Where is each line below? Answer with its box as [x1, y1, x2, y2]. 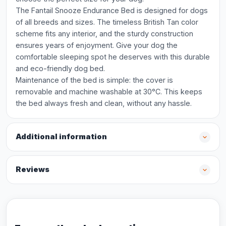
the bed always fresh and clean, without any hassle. [16, 99, 192, 107]
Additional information [16, 132, 107, 141]
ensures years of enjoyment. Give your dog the [16, 41, 178, 49]
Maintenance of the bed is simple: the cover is [16, 76, 173, 84]
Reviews [16, 165, 49, 174]
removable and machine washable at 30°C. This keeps [16, 87, 202, 96]
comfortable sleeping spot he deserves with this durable [16, 52, 210, 61]
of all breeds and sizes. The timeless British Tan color [16, 18, 198, 26]
